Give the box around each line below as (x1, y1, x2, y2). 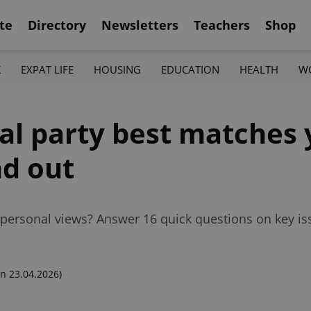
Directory (28, 16, 86, 33)
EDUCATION (161, 62, 220, 76)
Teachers (194, 16, 250, 33)
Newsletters (101, 16, 178, 33)
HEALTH (239, 62, 279, 76)
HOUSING (93, 62, 141, 76)
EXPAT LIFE (20, 62, 74, 76)
